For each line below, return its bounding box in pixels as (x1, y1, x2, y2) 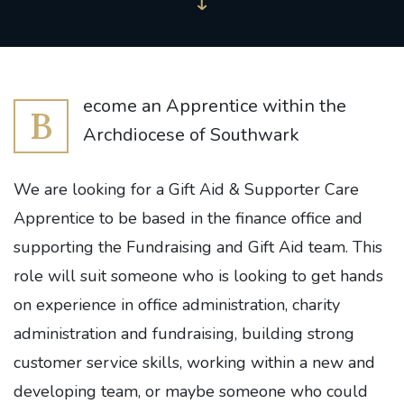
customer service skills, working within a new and (14, 352, 375, 373)
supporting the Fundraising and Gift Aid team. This (14, 236, 382, 258)
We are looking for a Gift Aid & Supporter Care (14, 179, 359, 200)
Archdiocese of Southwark (83, 123, 299, 147)
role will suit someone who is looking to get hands (14, 265, 383, 287)
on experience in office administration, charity (14, 294, 340, 316)
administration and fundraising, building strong (14, 323, 354, 344)
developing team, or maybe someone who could (14, 381, 368, 402)
